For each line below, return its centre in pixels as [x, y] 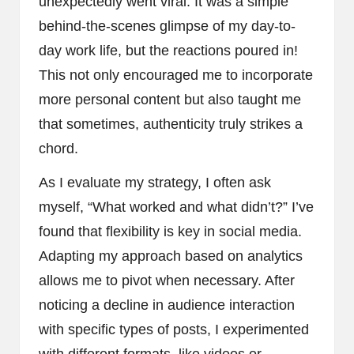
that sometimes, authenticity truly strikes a [171, 124]
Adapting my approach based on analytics [171, 256]
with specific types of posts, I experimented [174, 329]
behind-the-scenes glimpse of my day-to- [167, 26]
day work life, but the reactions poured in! [168, 50]
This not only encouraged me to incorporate [176, 75]
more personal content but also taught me [170, 99]
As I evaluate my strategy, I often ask [155, 182]
